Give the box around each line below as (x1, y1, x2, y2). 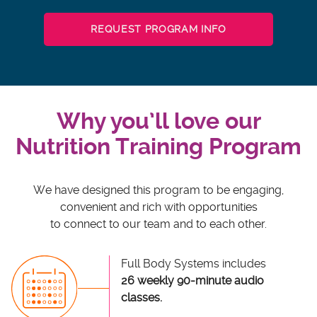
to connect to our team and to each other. (50, 217, 267, 231)
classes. (120, 291, 162, 305)
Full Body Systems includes (120, 257, 266, 271)
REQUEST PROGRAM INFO (91, 23, 226, 35)
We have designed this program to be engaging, (33, 183, 284, 197)
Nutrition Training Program (16, 133, 301, 161)
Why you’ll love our (56, 108, 261, 135)
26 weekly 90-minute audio (120, 274, 264, 288)
